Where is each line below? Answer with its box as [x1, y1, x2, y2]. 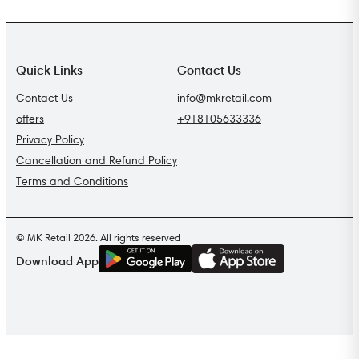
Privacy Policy [16, 132, 84, 147]
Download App [16, 252, 99, 268]
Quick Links [16, 62, 83, 79]
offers [16, 111, 44, 127]
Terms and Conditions [16, 174, 128, 189]
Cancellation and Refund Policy [16, 153, 177, 168]
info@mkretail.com [177, 91, 272, 106]
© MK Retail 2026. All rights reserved [16, 231, 181, 244]
